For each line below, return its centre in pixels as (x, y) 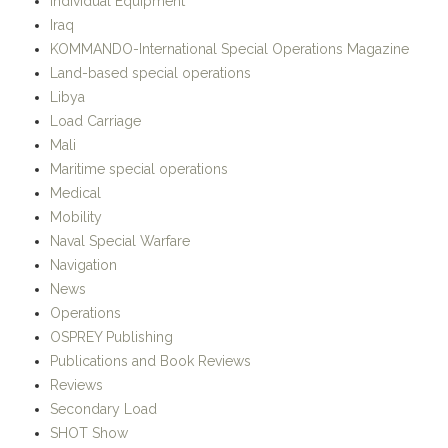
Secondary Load (103, 409)
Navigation (83, 265)
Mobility (76, 217)
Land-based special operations (150, 73)
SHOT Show (89, 433)
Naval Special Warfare (120, 241)
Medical (75, 193)
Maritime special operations (139, 169)
